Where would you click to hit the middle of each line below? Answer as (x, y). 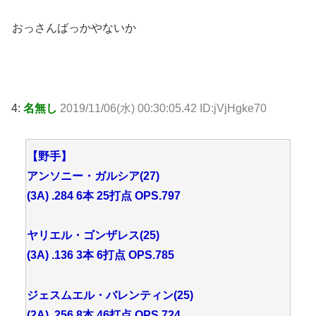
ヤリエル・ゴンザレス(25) (93, 236)
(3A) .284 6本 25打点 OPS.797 (104, 195)
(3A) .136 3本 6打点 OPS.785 (101, 255)
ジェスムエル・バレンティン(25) (110, 296)
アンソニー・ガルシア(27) (93, 176)
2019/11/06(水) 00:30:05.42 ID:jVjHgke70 (163, 108)
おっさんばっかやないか (74, 28)
